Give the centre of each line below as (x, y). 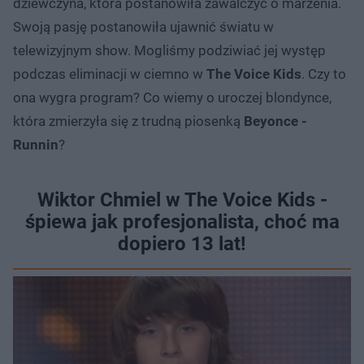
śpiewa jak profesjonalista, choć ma (182, 221)
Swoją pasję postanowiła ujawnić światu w (143, 26)
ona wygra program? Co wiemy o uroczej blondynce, (172, 97)
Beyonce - (275, 121)
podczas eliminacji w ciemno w (110, 74)
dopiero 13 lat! (182, 243)
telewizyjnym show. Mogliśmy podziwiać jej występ (169, 50)
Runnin (36, 144)
